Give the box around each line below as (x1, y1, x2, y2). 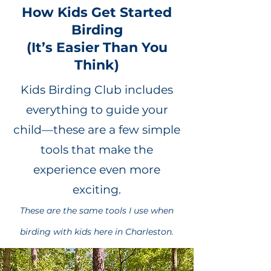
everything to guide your (25, 102, 168, 117)
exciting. (73, 182, 121, 197)
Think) (74, 56, 119, 73)
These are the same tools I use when (20, 204, 174, 216)
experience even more (33, 162, 160, 177)
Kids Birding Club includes (21, 82, 173, 97)
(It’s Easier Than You (26, 39, 168, 56)
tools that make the (41, 142, 153, 157)
